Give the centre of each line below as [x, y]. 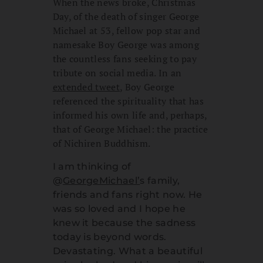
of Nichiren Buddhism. [102, 144]
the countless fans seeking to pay [125, 59]
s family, [160, 181]
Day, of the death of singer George [126, 17]
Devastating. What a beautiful [127, 251]
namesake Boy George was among [126, 45]
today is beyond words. [109, 237]
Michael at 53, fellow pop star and [127, 31]
